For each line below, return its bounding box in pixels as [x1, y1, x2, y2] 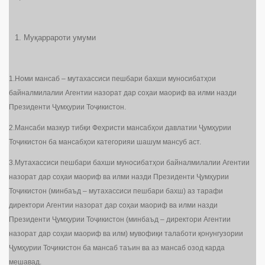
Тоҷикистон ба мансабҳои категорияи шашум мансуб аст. [9, 138, 201, 147]
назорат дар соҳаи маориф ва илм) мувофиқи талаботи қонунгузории [9, 230, 243, 238]
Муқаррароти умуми [24, 33, 96, 43]
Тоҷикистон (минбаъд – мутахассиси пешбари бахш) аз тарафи [9, 187, 223, 196]
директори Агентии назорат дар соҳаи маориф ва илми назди [9, 201, 218, 210]
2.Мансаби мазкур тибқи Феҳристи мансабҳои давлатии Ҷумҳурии [9, 124, 231, 132]
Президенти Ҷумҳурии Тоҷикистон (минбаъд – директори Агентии [9, 215, 231, 224]
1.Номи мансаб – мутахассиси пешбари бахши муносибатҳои [9, 75, 216, 83]
